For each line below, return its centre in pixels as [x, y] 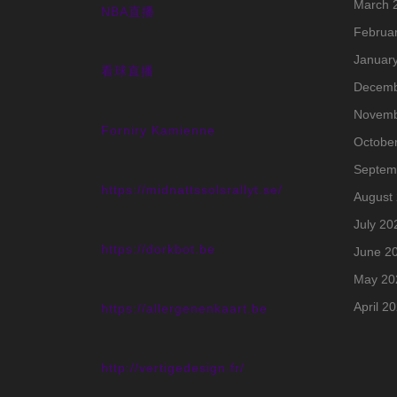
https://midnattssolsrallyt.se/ [192, 190]
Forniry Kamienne [158, 130]
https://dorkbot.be [158, 249]
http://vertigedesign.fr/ [173, 368]
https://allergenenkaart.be [184, 308]
